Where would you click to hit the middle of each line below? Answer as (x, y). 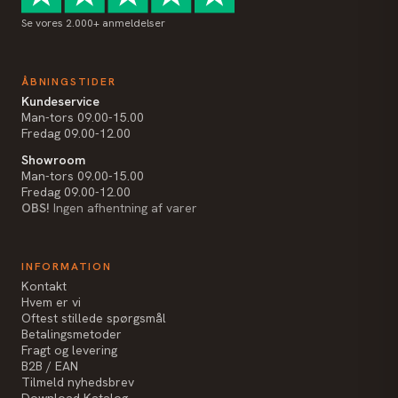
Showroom (53, 159)
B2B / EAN (50, 366)
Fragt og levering (69, 350)
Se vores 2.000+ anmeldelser (93, 23)
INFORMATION (67, 266)
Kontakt (44, 286)
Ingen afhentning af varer (123, 207)
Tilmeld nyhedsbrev (78, 382)
